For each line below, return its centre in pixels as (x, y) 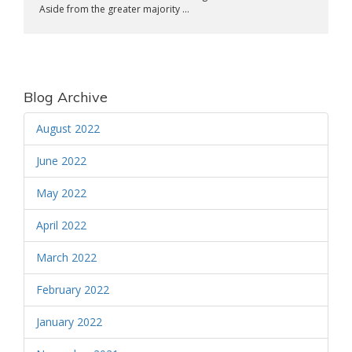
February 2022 (73, 290)
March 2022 (66, 257)
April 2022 (61, 225)
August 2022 (68, 128)
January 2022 (69, 322)
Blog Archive (66, 97)
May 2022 (61, 193)
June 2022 (61, 161)
